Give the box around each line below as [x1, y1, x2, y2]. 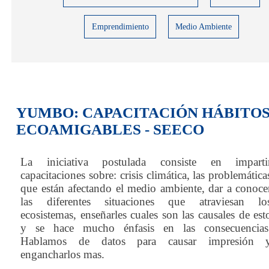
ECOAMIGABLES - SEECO [16, 121, 204, 138]
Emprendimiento [91, 22, 149, 31]
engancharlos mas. [20, 248, 105, 261]
